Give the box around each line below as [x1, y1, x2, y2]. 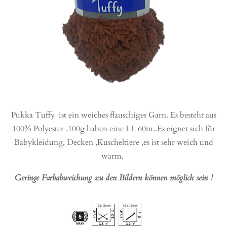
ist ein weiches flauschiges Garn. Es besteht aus [56, 109, 216, 121]
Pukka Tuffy [11, 109, 57, 121]
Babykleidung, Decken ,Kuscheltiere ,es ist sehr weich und [14, 136, 213, 148]
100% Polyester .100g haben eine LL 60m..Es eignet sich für [12, 123, 215, 134]
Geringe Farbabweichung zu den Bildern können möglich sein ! [14, 172, 213, 184]
